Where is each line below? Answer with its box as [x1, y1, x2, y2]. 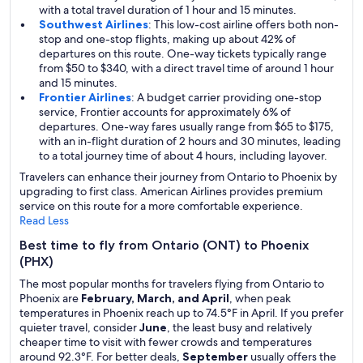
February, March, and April [81, 291, 229, 305]
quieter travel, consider [19, 320, 139, 335]
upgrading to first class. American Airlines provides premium [19, 184, 322, 199]
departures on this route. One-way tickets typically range [39, 46, 327, 61]
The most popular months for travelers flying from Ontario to [19, 276, 324, 291]
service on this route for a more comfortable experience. [19, 199, 303, 213]
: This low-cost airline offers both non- [148, 17, 339, 32]
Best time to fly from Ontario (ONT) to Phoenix [19, 237, 309, 253]
